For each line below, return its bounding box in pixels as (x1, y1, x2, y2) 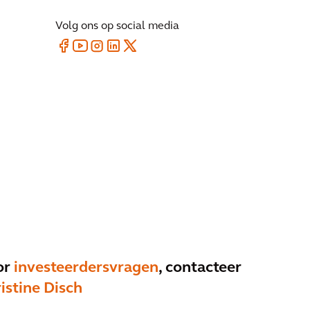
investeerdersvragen (14, 260, 158, 277)
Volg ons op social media (55, 21, 179, 32)
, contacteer (158, 260, 241, 277)
